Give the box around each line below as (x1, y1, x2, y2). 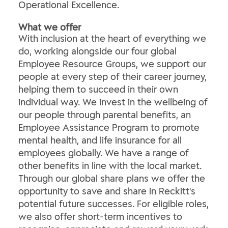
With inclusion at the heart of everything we (18, 33, 206, 44)
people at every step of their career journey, (18, 71, 207, 82)
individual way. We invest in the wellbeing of (18, 96, 208, 108)
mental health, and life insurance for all (18, 134, 182, 146)
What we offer (18, 21, 81, 33)
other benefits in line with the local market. (18, 160, 202, 172)
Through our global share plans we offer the (18, 173, 205, 184)
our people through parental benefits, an (18, 109, 191, 121)
